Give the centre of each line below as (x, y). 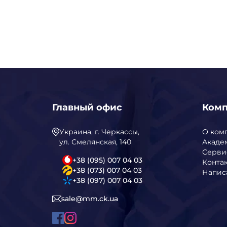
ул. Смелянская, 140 (95, 142)
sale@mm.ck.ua (90, 199)
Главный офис (87, 107)
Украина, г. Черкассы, (99, 131)
